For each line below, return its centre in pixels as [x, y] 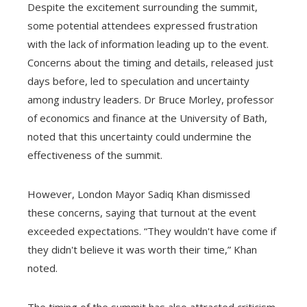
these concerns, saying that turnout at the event [142, 212]
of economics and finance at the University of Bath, [147, 118]
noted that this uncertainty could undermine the [139, 136]
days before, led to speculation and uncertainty [138, 81]
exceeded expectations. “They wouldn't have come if [152, 231]
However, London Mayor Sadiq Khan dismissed [139, 194]
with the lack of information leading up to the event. [148, 44]
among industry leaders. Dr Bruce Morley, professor [151, 99]
